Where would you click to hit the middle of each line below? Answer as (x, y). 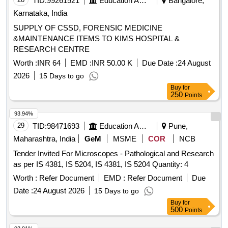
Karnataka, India (40, 13)
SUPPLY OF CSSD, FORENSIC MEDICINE (88, 28)
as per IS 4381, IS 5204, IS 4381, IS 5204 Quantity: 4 (170, 164)
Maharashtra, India (44, 139)
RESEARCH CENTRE (51, 49)
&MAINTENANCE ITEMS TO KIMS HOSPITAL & (96, 39)
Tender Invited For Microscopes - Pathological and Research (113, 154)
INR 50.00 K (112, 63)
